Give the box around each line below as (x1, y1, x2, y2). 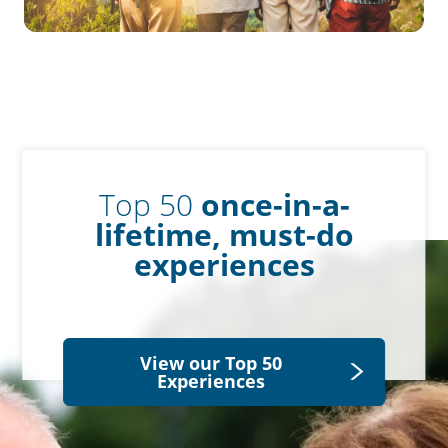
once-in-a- (200, 183, 350, 225)
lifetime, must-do (94, 213, 354, 255)
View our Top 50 (140, 350, 283, 375)
